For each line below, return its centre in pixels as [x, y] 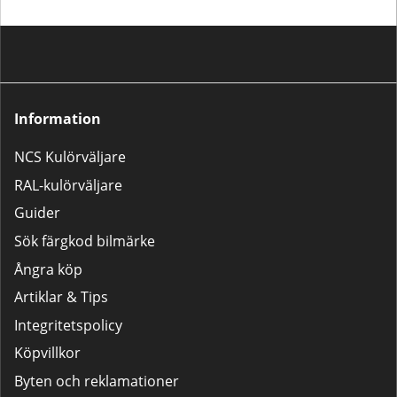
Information [58, 119]
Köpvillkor [47, 353]
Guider [37, 213]
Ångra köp [48, 269]
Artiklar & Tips [61, 297]
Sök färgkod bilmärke [85, 241]
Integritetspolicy [68, 325]
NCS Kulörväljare [70, 157]
